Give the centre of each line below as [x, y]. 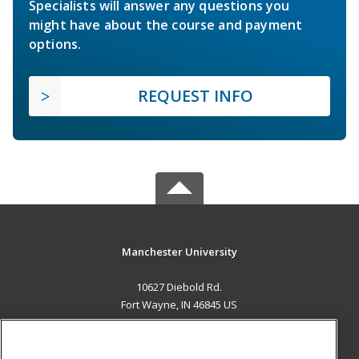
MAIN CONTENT [179, 338]
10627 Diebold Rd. [179, 287]
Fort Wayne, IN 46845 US [179, 305]
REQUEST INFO [196, 96]
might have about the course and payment [166, 25]
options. [55, 44]
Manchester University [179, 252]
